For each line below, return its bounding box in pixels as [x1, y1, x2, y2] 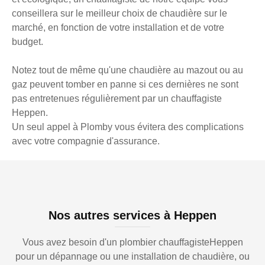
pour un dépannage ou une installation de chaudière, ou [15, 251, 250, 262]
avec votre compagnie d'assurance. [12, 136, 160, 147]
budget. [12, 37, 43, 47]
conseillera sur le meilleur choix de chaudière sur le [12, 8, 227, 19]
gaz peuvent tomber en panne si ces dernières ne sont [12, 79, 238, 90]
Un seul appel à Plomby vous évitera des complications [12, 122, 244, 132]
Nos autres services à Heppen [49, 209, 216, 222]
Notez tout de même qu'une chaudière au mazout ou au [12, 65, 243, 76]
